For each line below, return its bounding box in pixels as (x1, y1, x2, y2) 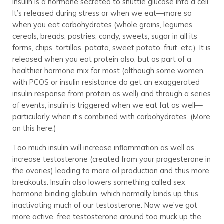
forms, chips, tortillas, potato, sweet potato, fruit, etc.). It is (12, 43, 211, 53)
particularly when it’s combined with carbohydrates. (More (12, 112, 210, 122)
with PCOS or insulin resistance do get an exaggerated (12, 77, 200, 87)
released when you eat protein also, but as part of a (12, 54, 191, 64)
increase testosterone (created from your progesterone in (12, 154, 211, 164)
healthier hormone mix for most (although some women (12, 66, 203, 76)
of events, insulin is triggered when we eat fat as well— (12, 100, 203, 110)
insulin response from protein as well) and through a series (12, 89, 211, 99)
